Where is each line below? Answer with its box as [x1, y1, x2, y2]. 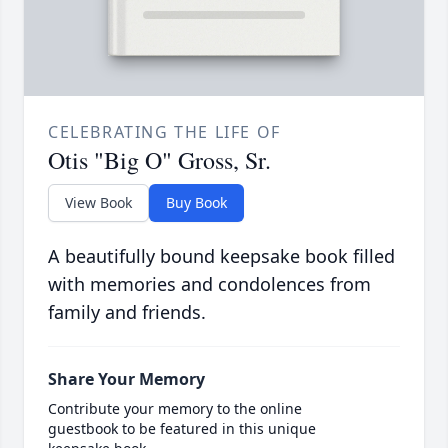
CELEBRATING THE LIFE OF [48, 121, 281, 144]
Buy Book [166, 193, 227, 213]
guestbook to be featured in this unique [48, 419, 316, 439]
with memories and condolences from [48, 272, 371, 297]
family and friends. [48, 300, 206, 325]
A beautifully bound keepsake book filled [48, 244, 395, 269]
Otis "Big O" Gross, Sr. [48, 144, 271, 177]
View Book [65, 193, 132, 213]
